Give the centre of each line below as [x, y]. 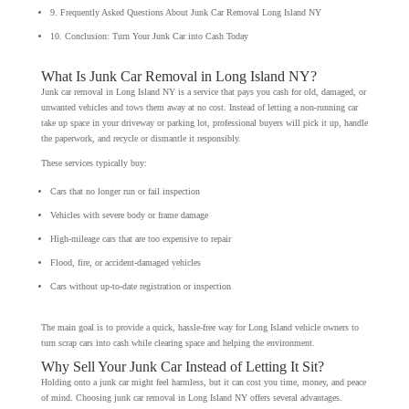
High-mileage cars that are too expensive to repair [140, 238]
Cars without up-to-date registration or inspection [140, 286]
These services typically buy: [94, 163]
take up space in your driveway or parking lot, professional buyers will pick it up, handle [204, 122]
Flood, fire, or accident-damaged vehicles [125, 262]
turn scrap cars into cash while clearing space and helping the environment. [178, 342]
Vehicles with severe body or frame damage [129, 215]
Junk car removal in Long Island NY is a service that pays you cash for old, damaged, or [203, 91]
